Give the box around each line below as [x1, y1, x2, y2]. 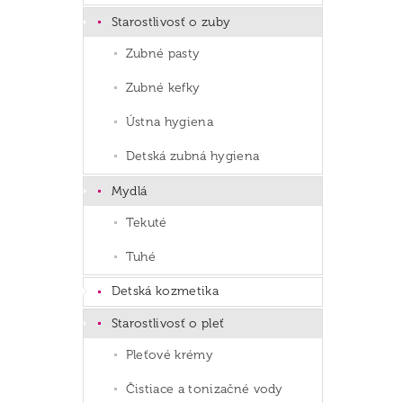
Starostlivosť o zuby [111, 14, 231, 31]
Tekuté [125, 214, 167, 230]
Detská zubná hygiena [125, 148, 260, 164]
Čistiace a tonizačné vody [125, 381, 283, 397]
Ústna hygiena [125, 114, 213, 130]
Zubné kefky [125, 80, 201, 95]
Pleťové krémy [125, 346, 213, 363]
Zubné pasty [125, 46, 201, 61]
